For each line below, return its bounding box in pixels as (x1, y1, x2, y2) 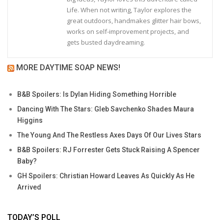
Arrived (17, 183, 41, 191)
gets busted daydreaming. (67, 37, 145, 47)
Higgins (17, 116, 43, 124)
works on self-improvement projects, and (67, 27, 189, 36)
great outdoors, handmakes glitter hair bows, (67, 16, 201, 25)
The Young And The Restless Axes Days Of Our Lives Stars (17, 131, 201, 139)
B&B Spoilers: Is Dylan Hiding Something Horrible (17, 90, 176, 98)
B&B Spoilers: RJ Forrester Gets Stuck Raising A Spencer (17, 145, 200, 154)
